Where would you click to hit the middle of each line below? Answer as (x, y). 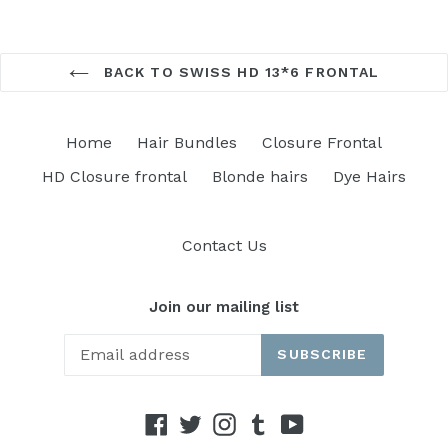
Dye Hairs (369, 176)
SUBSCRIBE (322, 354)
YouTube (336, 422)
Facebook (203, 422)
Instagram (274, 422)
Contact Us (224, 245)
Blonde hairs (260, 176)
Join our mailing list (224, 307)
